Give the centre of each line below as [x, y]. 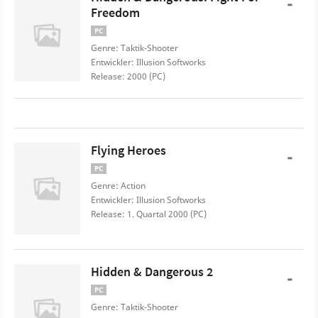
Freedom [115, 12]
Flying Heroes [128, 150]
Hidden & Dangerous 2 [152, 272]
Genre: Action [118, 186]
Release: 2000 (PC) [128, 76]
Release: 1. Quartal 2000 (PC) [149, 214]
